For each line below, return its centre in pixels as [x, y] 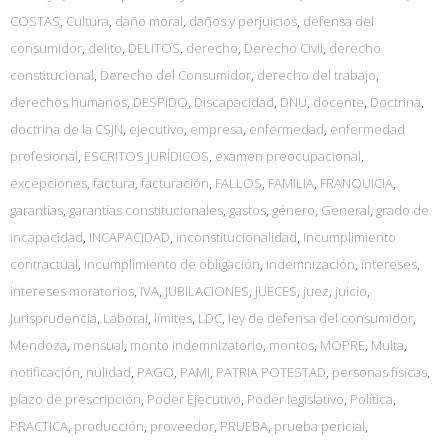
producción [109, 425]
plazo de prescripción [75, 398]
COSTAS [35, 20]
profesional [44, 155]
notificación [45, 371]
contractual [44, 263]
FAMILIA [291, 182]
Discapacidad [234, 101]
